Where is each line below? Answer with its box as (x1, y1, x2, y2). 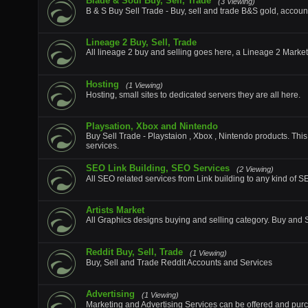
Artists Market (86, 205, 144, 215)
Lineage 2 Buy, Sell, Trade (86, 37, 197, 47)
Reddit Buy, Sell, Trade (86, 247, 183, 257)
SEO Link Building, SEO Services (86, 163, 230, 173)
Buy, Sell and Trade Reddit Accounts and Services (86, 258, 272, 267)
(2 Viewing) (236, 165, 274, 173)
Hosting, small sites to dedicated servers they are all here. (86, 90, 300, 100)
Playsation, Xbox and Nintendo (86, 121, 218, 131)
